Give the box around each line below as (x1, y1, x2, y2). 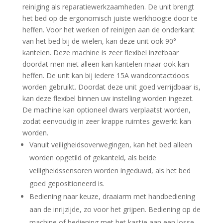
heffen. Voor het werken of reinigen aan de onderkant (22, 24, 195, 34)
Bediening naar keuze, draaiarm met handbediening (29, 191, 195, 201)
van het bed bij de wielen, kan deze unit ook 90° (22, 36, 176, 46)
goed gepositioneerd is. (29, 178, 105, 188)
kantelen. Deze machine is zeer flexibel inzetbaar (22, 47, 179, 57)
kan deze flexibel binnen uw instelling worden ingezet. (22, 93, 194, 103)
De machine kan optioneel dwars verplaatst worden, (22, 105, 191, 114)
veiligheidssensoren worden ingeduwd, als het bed (29, 165, 191, 175)
